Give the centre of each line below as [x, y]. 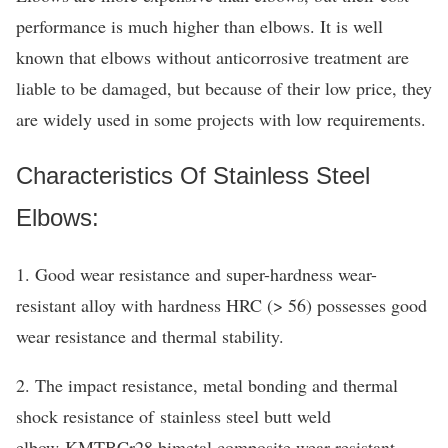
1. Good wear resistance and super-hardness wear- [196, 273]
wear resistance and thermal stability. [150, 335]
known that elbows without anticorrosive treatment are [212, 57]
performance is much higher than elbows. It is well [199, 26]
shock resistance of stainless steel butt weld [173, 415]
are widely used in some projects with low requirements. [221, 119]
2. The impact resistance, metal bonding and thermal [207, 384]
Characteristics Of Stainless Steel [193, 175]
